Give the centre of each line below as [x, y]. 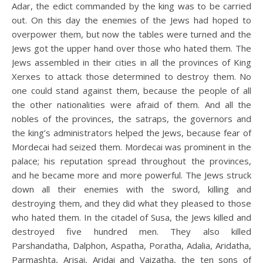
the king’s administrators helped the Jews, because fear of [131, 133]
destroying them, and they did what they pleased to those [131, 203]
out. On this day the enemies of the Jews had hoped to [131, 20]
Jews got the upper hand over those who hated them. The [131, 48]
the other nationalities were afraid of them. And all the [131, 104]
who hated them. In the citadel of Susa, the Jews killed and [131, 217]
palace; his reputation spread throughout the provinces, [131, 161]
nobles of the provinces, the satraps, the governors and [131, 119]
